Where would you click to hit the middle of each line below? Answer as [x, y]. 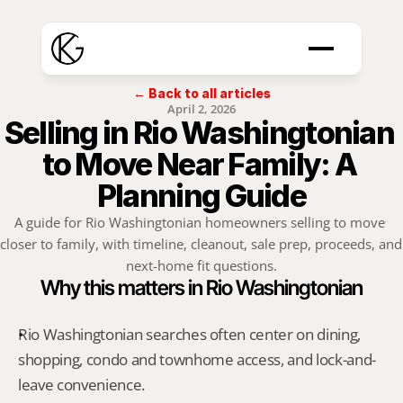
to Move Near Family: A [199, 164]
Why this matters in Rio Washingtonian [201, 288]
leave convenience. [81, 385]
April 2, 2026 [201, 109]
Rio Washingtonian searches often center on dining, [190, 334]
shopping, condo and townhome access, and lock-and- [197, 359]
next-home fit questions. [201, 265]
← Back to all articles [201, 93]
